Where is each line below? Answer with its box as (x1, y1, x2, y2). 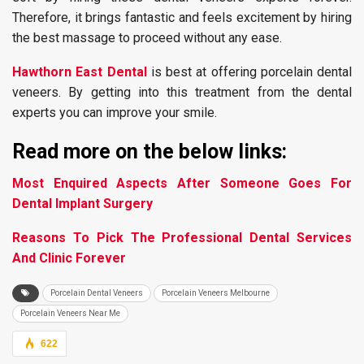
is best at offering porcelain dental (150, 64, 352, 80)
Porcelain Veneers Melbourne (162, 288, 270, 297)
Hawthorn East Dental (12, 64, 147, 80)
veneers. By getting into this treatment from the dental (12, 84, 352, 100)
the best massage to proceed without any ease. (12, 30, 282, 45)
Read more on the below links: (12, 140, 287, 163)
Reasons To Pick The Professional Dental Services (12, 230, 352, 245)
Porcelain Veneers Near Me (20, 309, 120, 318)
